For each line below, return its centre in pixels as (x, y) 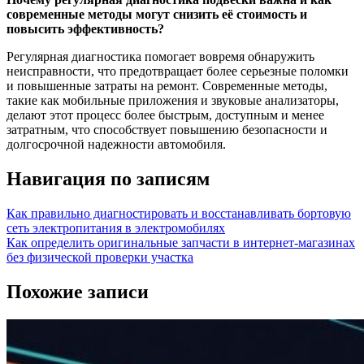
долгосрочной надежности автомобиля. (116, 145)
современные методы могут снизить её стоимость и (157, 15)
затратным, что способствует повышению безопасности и (167, 130)
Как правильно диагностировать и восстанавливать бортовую (179, 214)
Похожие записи (78, 292)
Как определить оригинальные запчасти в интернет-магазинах (181, 243)
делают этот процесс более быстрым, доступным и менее (165, 115)
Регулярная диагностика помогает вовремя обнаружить (160, 57)
